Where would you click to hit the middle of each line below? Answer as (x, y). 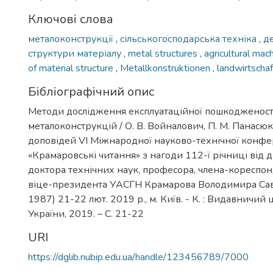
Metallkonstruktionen (166, 68)
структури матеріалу (76, 54)
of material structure (72, 68)
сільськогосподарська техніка (190, 39)
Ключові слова (71, 19)
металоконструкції (72, 39)
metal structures (164, 54)
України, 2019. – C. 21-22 (86, 214)
